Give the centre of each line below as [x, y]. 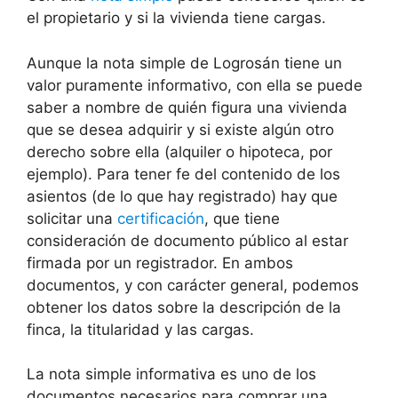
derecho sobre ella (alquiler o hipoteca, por [179, 151]
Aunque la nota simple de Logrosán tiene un [184, 63]
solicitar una [72, 218]
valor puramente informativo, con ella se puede [195, 85]
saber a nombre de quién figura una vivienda [187, 107]
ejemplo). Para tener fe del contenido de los [183, 174]
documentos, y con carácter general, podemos [193, 285]
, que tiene [242, 218]
